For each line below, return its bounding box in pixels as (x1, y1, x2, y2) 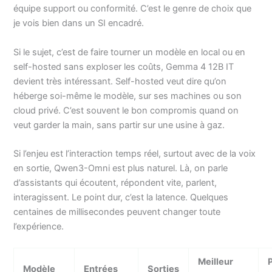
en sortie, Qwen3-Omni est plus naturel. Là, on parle (13, 163, 228, 174)
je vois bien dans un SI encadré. (13, 18, 144, 29)
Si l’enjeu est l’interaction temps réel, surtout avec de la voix (13, 148, 256, 160)
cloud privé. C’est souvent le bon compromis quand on (13, 104, 239, 116)
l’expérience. (13, 221, 64, 233)
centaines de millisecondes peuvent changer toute (13, 206, 221, 218)
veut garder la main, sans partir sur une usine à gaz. (13, 119, 225, 131)
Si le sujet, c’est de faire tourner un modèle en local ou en (13, 46, 246, 58)
